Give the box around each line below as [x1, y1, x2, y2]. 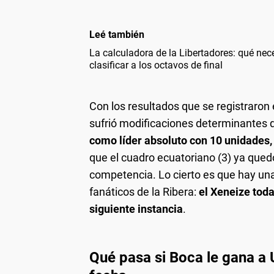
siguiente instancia [89, 202, 183, 216]
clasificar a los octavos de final [89, 59, 223, 72]
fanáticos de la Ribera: [89, 185, 199, 199]
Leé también [89, 29, 144, 41]
